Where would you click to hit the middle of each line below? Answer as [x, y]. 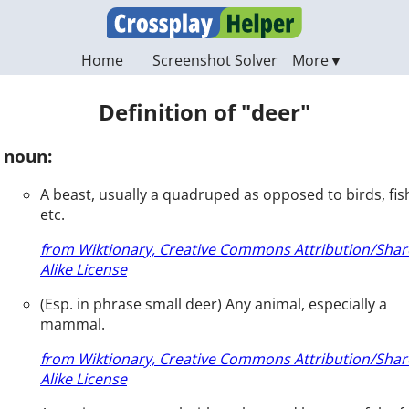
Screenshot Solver [215, 60]
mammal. [73, 324]
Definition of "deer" [204, 112]
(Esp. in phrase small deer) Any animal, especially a [214, 304]
